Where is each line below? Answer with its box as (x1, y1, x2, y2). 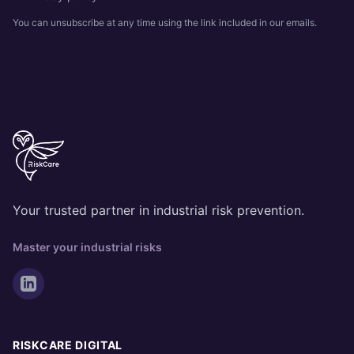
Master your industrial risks (13, 240, 162, 254)
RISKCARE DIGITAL (13, 338, 123, 352)
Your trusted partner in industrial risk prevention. (13, 202, 304, 218)
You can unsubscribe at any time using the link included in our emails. (13, 17, 317, 28)
